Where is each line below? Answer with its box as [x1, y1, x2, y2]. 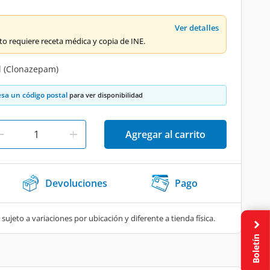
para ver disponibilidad [67, 90, 143, 99]
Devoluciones [45, 177, 107, 190]
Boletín [250, 231, 262, 264]
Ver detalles [175, 22, 219, 33]
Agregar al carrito [125, 128, 206, 141]
